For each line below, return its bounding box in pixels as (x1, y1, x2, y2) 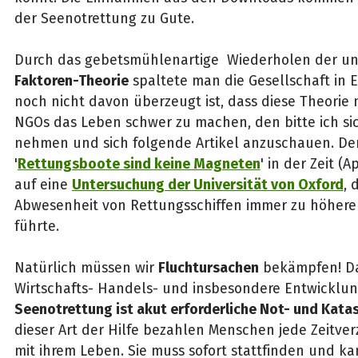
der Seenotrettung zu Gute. (14, 10, 194, 28)
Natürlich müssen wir (14, 259, 158, 277)
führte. (14, 217, 59, 236)
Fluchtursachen (157, 259, 259, 277)
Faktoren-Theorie (14, 72, 129, 90)
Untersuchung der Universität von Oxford (71, 176, 344, 194)
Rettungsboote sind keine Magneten (17, 155, 261, 173)
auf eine (14, 176, 72, 194)
